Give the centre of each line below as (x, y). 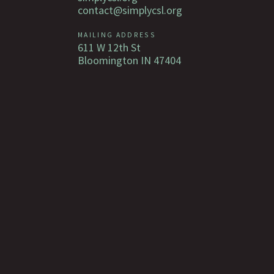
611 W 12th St (109, 47)
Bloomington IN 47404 (129, 60)
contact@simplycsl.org (130, 10)
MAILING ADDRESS (117, 34)
